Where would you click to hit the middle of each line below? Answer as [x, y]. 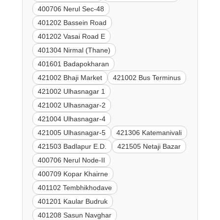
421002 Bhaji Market [70, 78]
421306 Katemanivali [149, 133]
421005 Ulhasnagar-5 [71, 133]
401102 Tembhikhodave [75, 188]
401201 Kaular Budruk [72, 202]
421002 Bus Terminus [147, 78]
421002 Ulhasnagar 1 [71, 92]
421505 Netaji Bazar [149, 147]
